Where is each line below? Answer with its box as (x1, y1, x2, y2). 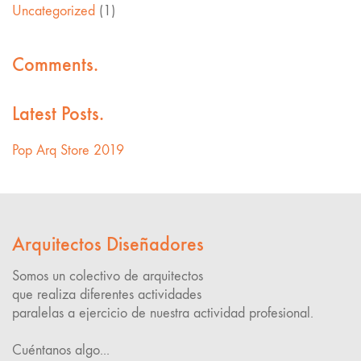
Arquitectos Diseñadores (12, 232, 204, 256)
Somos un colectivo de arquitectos (12, 268, 203, 285)
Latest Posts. (12, 102, 104, 126)
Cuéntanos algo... (12, 342, 110, 359)
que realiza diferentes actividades (12, 286, 201, 304)
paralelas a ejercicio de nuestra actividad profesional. (12, 305, 313, 322)
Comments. (12, 52, 98, 77)
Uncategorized (12, 2, 95, 20)
